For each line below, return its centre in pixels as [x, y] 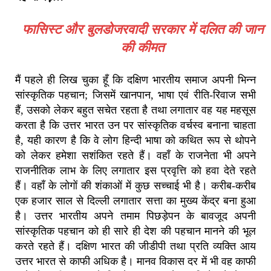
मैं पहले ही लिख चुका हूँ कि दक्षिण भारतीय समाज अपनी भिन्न [135, 80]
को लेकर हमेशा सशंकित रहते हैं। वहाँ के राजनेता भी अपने [135, 155]
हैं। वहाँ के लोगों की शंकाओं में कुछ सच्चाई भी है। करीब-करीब [135, 185]
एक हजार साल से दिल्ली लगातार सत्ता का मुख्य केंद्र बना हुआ [135, 201]
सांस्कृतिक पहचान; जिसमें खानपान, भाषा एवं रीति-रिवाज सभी [135, 95]
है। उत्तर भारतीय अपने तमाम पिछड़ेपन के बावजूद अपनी [135, 216]
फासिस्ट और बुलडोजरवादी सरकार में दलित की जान [142, 29]
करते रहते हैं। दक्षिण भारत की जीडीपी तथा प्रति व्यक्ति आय [135, 246]
